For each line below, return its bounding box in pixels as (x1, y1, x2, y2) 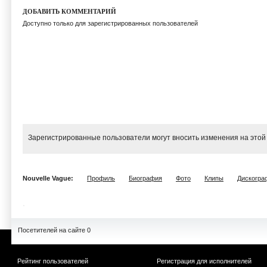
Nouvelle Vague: (23, 175, 75, 182)
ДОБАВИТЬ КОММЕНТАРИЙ (23, 8, 116, 15)
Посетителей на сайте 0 (18, 226, 91, 234)
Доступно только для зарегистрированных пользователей (23, 20, 198, 27)
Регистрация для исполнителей (157, 257, 252, 265)
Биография (129, 175, 162, 182)
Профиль (87, 175, 115, 182)
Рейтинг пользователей (17, 257, 88, 265)
